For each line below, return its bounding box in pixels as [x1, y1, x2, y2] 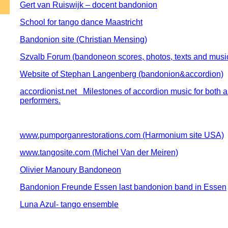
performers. [20, 96, 61, 105]
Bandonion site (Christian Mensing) [20, 35, 147, 44]
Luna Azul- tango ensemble [20, 200, 119, 209]
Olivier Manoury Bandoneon [20, 165, 121, 175]
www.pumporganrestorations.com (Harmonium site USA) [20, 131, 224, 140]
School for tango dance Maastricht [20, 18, 142, 27]
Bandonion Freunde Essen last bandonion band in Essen [20, 183, 226, 192]
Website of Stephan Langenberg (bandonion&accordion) [20, 70, 223, 79]
